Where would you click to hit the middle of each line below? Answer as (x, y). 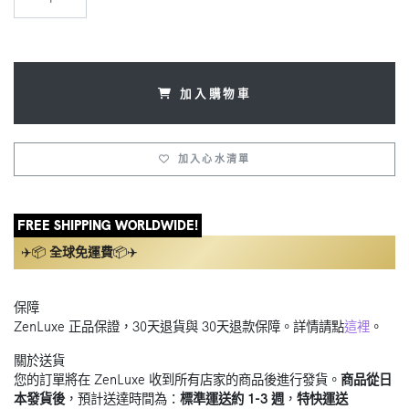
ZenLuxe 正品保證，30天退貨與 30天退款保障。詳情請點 (179, 326)
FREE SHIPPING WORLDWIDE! (108, 225)
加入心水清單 (215, 159)
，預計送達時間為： (122, 399)
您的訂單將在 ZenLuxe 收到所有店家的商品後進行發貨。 (177, 379)
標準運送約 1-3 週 (232, 399)
